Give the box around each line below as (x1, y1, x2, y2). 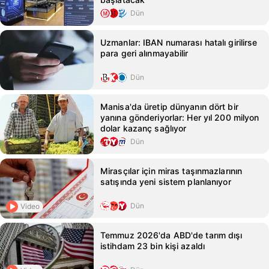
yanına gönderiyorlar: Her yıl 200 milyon (100, 112, 259, 122)
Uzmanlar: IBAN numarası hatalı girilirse (100, 37, 258, 47)
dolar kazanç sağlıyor (100, 123, 187, 133)
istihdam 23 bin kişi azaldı (100, 241, 205, 251)
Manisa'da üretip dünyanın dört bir (100, 101, 238, 112)
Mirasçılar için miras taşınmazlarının (100, 166, 243, 176)
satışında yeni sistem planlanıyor (100, 177, 231, 187)
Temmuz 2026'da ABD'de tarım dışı (100, 230, 243, 240)
